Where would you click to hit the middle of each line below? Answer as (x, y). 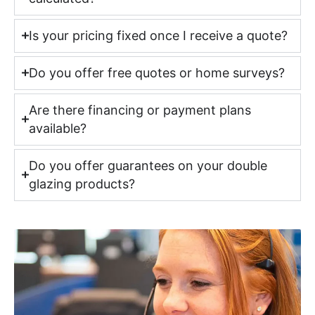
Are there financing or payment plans (140, 110)
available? (57, 128)
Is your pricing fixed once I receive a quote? (158, 35)
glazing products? (82, 184)
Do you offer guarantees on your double (148, 165)
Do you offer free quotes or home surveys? (156, 72)
